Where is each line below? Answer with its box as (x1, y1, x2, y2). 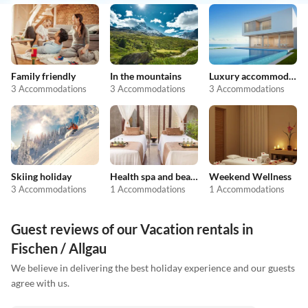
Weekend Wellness (209, 170, 291, 183)
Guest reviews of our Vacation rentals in (11, 221, 253, 238)
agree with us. (11, 277, 69, 289)
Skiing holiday (11, 170, 71, 183)
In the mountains (110, 69, 181, 82)
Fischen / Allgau (11, 240, 107, 257)
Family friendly (11, 69, 76, 82)
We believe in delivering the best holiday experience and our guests (11, 262, 295, 274)
